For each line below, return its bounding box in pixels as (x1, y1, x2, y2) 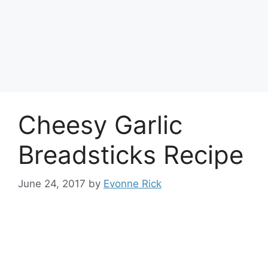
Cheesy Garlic (18, 109, 182, 140)
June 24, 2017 (18, 178, 86, 190)
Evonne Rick (103, 178, 162, 190)
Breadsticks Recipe (18, 139, 243, 170)
